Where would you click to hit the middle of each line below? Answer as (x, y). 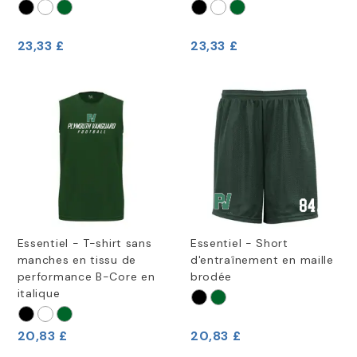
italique (39, 294)
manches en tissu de (76, 260)
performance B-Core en (86, 277)
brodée (211, 277)
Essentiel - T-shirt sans (84, 243)
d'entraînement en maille (262, 260)
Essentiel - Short (239, 243)
